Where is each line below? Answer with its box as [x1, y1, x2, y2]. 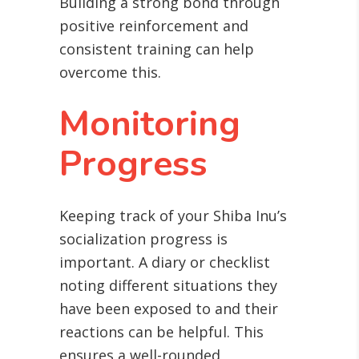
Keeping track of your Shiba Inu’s [59, 206, 287, 226]
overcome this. [59, 63, 161, 83]
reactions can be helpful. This [59, 322, 264, 342]
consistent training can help [59, 39, 254, 59]
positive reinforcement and [59, 16, 248, 36]
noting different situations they [59, 276, 277, 296]
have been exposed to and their [59, 299, 278, 319]
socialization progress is [59, 229, 228, 249]
